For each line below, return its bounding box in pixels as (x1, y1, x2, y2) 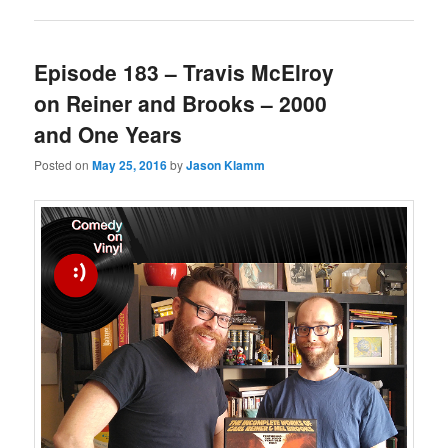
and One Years (34, 118, 183, 149)
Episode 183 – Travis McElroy (34, 56, 335, 87)
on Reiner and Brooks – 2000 (34, 87, 328, 118)
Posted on (34, 156, 93, 174)
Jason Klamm (186, 156, 266, 175)
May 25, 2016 (92, 156, 168, 175)
